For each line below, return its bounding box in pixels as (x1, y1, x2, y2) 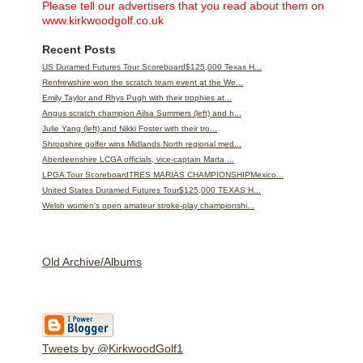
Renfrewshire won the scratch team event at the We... (42, 77, 243, 87)
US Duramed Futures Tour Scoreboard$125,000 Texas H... (42, 62, 262, 71)
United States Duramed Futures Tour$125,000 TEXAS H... (42, 185, 261, 194)
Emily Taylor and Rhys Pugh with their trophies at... (42, 92, 232, 102)
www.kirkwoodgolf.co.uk (42, 13, 164, 27)
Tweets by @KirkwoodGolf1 (42, 341, 183, 355)
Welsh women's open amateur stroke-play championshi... (42, 200, 254, 210)
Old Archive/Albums (42, 254, 142, 268)
